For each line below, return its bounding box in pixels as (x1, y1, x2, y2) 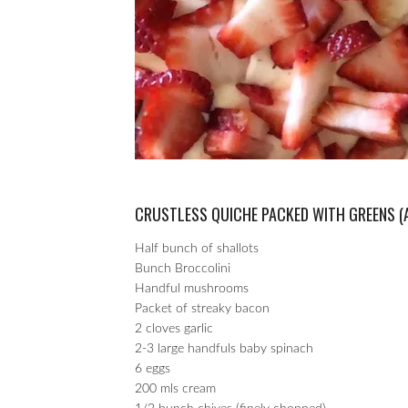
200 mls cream (135, 382, 216, 395)
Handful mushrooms (135, 282, 249, 295)
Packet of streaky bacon (135, 302, 270, 315)
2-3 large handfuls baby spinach (135, 342, 313, 355)
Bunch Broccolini (135, 262, 230, 275)
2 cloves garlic (135, 322, 213, 335)
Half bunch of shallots (135, 242, 259, 255)
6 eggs (135, 362, 170, 375)
